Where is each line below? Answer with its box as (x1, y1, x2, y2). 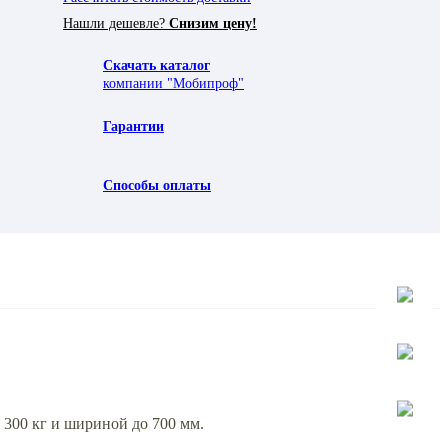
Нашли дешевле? (63, 15, 169, 31)
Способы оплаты (103, 177, 211, 193)
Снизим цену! (169, 15, 257, 31)
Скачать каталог (103, 57, 210, 73)
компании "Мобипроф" (103, 75, 244, 91)
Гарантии (103, 118, 164, 134)
